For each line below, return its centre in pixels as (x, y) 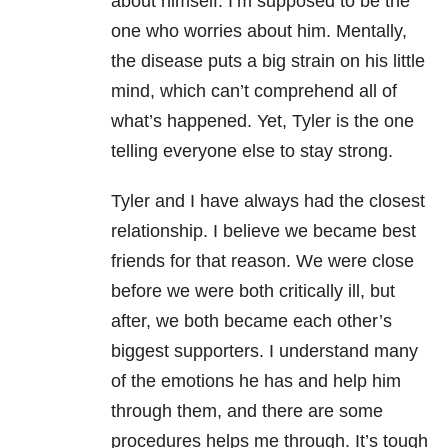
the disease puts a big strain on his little (268, 60)
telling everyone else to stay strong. (252, 150)
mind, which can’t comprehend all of (254, 90)
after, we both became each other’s (251, 320)
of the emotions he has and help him (256, 380)
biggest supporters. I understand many (264, 350)
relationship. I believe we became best (263, 230)
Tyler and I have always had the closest (268, 200)
